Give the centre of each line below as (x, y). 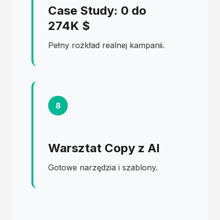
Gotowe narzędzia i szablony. (103, 167)
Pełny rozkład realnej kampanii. (106, 45)
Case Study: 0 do (97, 11)
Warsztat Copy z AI (104, 148)
